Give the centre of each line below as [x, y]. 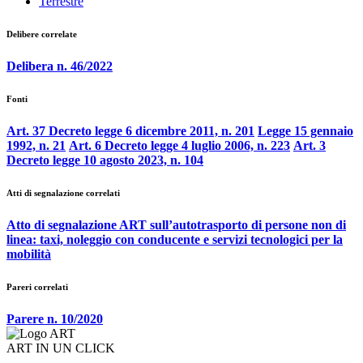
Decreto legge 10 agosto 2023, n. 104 [105, 160]
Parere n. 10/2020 [55, 319]
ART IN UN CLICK [61, 348]
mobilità [29, 254]
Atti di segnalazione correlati [63, 193]
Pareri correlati [37, 287]
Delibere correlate [42, 34]
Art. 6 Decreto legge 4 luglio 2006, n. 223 [179, 146]
